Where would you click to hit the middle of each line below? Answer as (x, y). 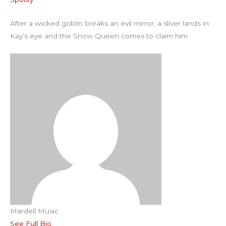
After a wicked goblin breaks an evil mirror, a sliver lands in (109, 23)
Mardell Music (34, 211)
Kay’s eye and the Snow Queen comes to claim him (99, 36)
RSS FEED (33, 11)
